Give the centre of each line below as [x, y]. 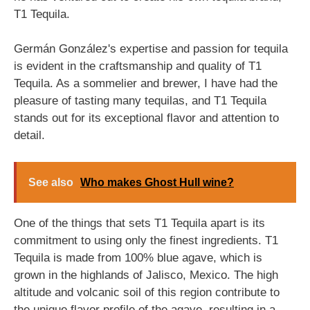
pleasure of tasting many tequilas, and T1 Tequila [140, 101]
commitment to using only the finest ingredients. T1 [146, 240]
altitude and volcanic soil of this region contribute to [147, 292]
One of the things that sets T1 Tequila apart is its [139, 223]
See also [51, 182]
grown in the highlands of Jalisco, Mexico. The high [146, 275]
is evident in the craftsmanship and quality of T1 [138, 66]
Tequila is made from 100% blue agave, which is [138, 257]
